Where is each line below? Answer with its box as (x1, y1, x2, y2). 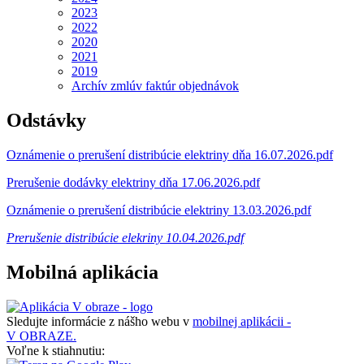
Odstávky (6, 110, 86, 132)
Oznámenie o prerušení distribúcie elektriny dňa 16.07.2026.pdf (6, 147, 333, 162)
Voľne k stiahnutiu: (6, 343, 105, 357)
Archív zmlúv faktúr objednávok (71, 79, 239, 93)
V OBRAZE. (6, 328, 76, 343)
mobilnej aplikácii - (193, 314, 291, 328)
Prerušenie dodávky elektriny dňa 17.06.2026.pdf (6, 175, 260, 189)
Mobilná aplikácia (6, 261, 158, 283)
